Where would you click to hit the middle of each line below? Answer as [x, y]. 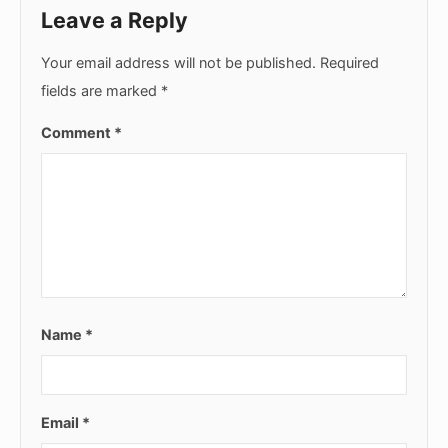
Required [349, 62]
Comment [77, 132]
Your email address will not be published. [178, 62]
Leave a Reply [114, 20]
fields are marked [101, 90]
